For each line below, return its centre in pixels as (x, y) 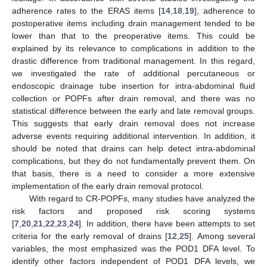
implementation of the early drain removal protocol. (108, 186)
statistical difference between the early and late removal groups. (133, 111)
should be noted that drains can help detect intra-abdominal (133, 149)
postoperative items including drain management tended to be (133, 24)
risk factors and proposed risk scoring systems (133, 211)
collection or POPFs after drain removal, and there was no (133, 99)
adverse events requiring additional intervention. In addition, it (133, 136)
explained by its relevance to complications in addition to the (133, 49)
